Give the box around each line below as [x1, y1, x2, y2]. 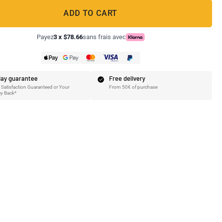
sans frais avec [82, 33, 126, 41]
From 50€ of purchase [109, 84, 158, 90]
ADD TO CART [63, 8, 118, 18]
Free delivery [109, 74, 145, 82]
